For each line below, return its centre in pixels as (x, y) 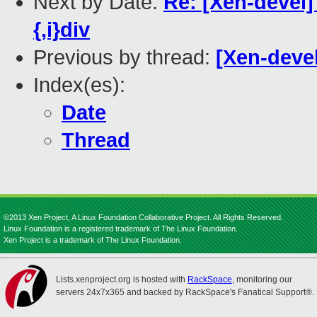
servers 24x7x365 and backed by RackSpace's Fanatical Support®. (185, 292)
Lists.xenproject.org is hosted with (122, 279)
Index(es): (79, 85)
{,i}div (62, 30)
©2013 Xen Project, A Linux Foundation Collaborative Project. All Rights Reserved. (143, 217)
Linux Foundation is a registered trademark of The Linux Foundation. (121, 229)
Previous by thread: (125, 58)
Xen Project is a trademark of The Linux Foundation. (93, 240)
